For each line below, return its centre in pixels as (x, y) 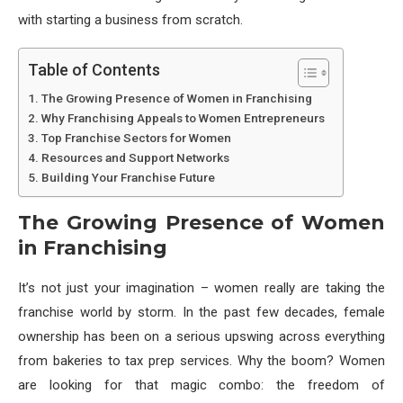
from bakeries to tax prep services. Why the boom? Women (201, 361)
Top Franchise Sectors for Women (136, 138)
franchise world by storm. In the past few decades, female (201, 312)
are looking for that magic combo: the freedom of (201, 385)
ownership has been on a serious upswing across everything (201, 336)
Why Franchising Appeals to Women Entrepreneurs (183, 118)
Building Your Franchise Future (128, 177)
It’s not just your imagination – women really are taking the (201, 288)
